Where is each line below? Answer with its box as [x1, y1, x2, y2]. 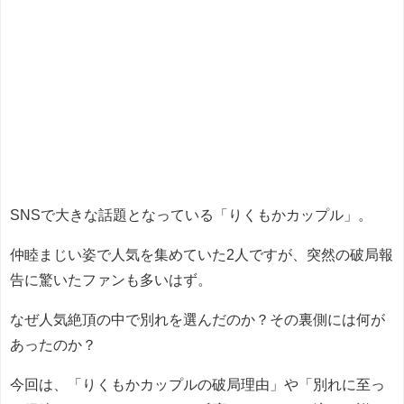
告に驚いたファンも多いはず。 [10, 271, 212, 287]
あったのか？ [10, 336, 96, 352]
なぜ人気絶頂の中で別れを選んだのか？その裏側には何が [10, 311, 385, 326]
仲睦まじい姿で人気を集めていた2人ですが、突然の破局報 [10, 246, 393, 262]
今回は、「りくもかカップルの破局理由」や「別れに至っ [10, 376, 385, 391]
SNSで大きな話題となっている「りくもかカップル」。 [10, 207, 372, 222]
